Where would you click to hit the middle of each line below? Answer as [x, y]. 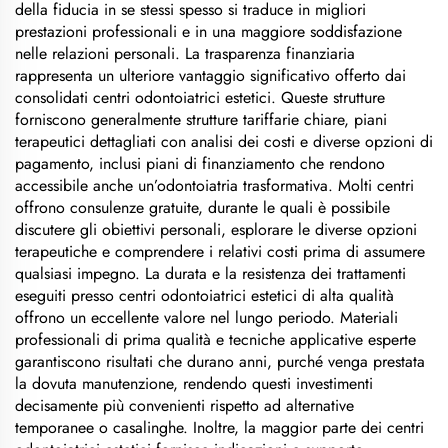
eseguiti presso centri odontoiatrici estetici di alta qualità [204, 295]
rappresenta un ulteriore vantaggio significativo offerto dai [210, 75]
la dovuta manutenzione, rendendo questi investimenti [194, 383]
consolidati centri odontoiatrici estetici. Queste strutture [200, 97]
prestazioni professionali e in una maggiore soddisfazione [208, 31]
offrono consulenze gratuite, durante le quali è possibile [202, 207]
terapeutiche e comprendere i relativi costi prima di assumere [220, 251]
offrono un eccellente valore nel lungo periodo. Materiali [206, 317]
